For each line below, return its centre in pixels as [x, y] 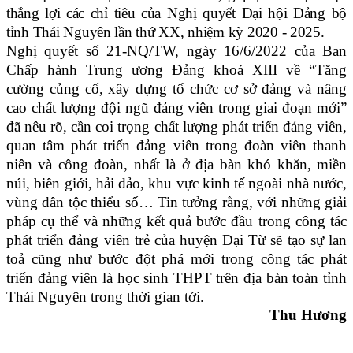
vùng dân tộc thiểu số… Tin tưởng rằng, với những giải [176, 203]
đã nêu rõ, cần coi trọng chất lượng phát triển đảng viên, [176, 127]
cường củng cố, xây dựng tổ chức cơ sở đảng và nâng [176, 89]
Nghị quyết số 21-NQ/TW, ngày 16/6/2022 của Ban [176, 51]
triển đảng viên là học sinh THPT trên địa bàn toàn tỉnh [176, 278]
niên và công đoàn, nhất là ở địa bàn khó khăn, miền [176, 165]
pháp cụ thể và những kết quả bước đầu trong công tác [176, 221]
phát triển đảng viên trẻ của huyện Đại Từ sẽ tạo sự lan [176, 240]
